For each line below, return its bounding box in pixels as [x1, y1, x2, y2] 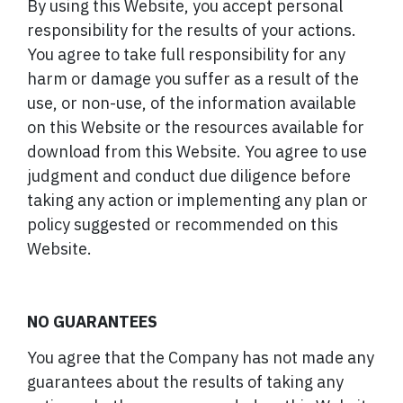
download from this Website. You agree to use [27, 140, 367, 162]
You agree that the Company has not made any [27, 347, 374, 369]
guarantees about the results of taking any [27, 372, 344, 393]
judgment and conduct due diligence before [27, 165, 351, 186]
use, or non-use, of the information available [27, 92, 356, 113]
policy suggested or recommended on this [27, 213, 338, 235]
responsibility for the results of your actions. [27, 19, 356, 40]
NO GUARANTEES [27, 310, 157, 332]
